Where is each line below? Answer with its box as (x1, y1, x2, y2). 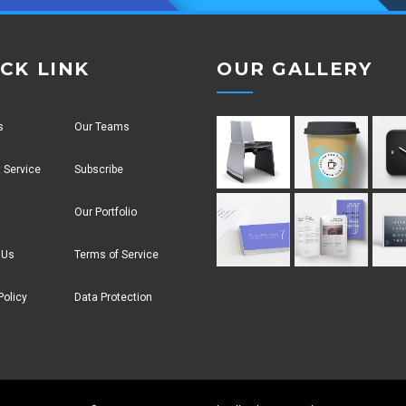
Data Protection (73, 290, 152, 304)
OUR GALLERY (217, 57, 372, 80)
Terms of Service (73, 247, 159, 261)
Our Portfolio (73, 205, 137, 218)
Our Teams (73, 120, 130, 133)
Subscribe (73, 162, 123, 176)
